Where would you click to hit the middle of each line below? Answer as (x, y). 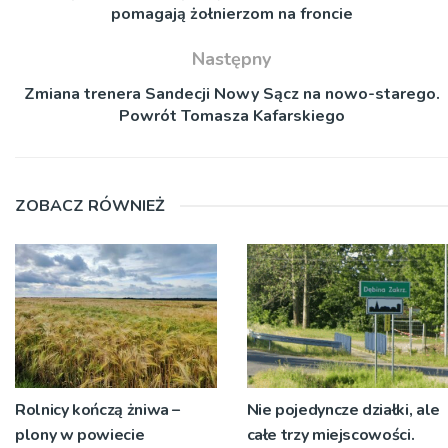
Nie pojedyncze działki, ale (343, 409)
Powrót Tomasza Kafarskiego (231, 115)
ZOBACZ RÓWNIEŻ (90, 205)
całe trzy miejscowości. (330, 434)
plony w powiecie (80, 434)
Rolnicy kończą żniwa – (98, 409)
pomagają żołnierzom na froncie (231, 13)
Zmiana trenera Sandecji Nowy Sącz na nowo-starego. (231, 93)
